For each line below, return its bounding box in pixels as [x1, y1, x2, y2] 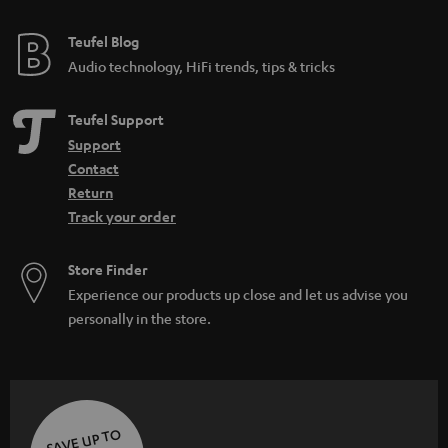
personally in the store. [68, 308, 211, 327]
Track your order [68, 206, 176, 226]
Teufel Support [68, 109, 164, 129]
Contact [68, 158, 119, 178]
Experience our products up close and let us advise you [68, 284, 408, 303]
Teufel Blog [68, 31, 139, 51]
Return [68, 182, 113, 202]
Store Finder [68, 259, 148, 279]
